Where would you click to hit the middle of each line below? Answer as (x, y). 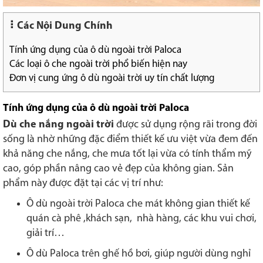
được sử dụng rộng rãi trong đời (186, 124)
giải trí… (45, 233)
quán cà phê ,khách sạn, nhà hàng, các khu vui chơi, (141, 218)
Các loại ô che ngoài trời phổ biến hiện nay (98, 64)
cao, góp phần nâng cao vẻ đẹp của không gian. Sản (118, 168)
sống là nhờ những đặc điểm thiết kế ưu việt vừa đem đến (130, 139)
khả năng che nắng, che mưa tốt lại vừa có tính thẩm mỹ (127, 154)
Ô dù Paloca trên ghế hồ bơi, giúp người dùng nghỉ (139, 254)
